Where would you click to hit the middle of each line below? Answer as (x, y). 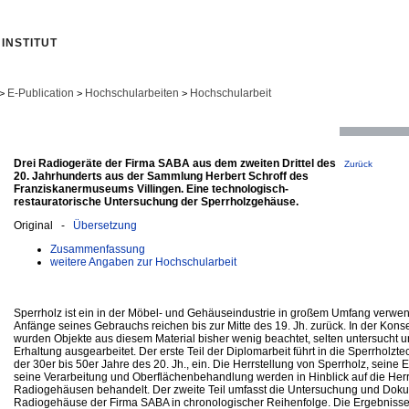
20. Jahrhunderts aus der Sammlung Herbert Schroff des (161, 176)
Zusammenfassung (98, 249)
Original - (43, 225)
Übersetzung (105, 225)
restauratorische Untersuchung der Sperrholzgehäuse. (156, 201)
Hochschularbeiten (132, 93)
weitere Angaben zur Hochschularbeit (143, 262)
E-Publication (41, 93)
